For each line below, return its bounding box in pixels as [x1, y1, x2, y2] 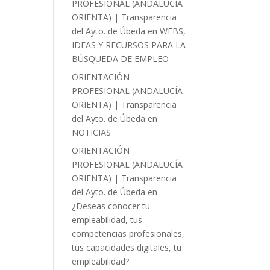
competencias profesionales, [72, 228, 185, 239]
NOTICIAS [72, 127, 111, 138]
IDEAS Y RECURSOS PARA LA [72, 39, 186, 51]
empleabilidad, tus [72, 214, 143, 225]
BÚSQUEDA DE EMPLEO [72, 53, 169, 64]
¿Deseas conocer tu [72, 200, 151, 212]
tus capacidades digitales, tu [72, 242, 182, 253]
